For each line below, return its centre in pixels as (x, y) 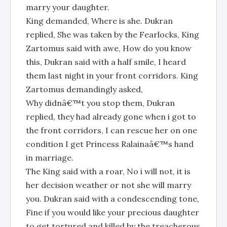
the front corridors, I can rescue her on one (111, 130)
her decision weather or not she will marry (108, 185)
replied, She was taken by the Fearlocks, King (112, 34)
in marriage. (50, 158)
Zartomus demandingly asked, (84, 89)
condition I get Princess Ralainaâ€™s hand (110, 144)
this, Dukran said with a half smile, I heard (106, 62)
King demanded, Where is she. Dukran (99, 21)
